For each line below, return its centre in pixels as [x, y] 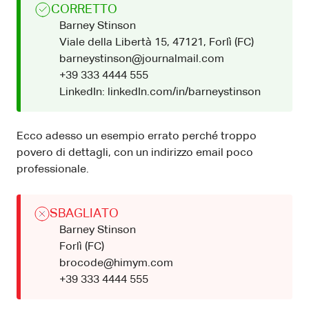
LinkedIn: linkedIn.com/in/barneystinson [160, 92]
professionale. [53, 169]
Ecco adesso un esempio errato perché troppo [137, 136]
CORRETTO [84, 9]
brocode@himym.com [116, 263]
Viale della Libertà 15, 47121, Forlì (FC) [157, 42]
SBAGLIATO [84, 213]
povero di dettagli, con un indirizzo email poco [135, 153]
